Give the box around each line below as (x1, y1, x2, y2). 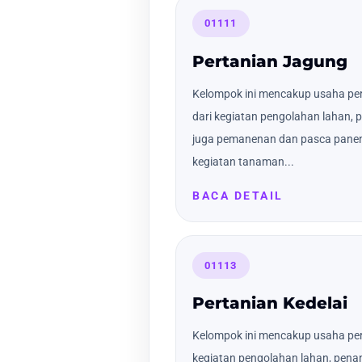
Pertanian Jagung (192, 51, 347, 71)
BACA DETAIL (192, 188, 284, 202)
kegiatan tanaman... (192, 154, 294, 168)
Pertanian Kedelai (192, 293, 347, 313)
